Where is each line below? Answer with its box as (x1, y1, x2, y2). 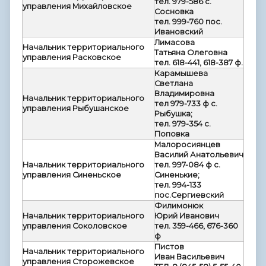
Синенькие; (154, 170, 199, 179)
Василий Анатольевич (154, 150, 243, 159)
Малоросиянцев (154, 140, 220, 149)
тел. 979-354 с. (154, 119, 211, 128)
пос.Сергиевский (154, 190, 224, 199)
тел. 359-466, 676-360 (154, 221, 238, 230)
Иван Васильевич (154, 252, 224, 261)
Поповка (154, 129, 189, 138)
